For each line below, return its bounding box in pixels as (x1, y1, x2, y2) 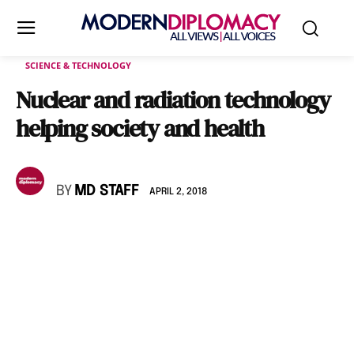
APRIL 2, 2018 (149, 186, 207, 197)
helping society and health (16, 112, 264, 145)
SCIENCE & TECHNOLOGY (25, 59, 131, 71)
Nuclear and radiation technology (16, 84, 330, 116)
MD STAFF (74, 184, 139, 198)
